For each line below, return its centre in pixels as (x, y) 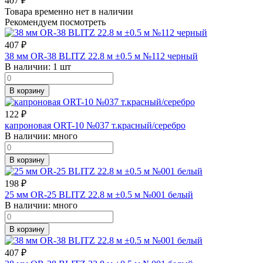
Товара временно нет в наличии (69, 11)
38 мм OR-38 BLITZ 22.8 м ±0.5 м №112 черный (101, 56)
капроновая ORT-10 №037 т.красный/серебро (95, 125)
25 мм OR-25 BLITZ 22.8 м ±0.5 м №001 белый (99, 194)
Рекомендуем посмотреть (55, 22)
